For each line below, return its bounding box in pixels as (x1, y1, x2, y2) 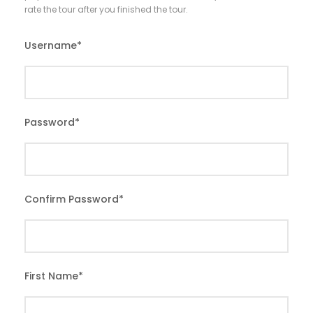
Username (24, 38, 77, 53)
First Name (24, 269, 78, 284)
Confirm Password (24, 192, 119, 207)
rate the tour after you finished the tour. (24, 3, 188, 16)
